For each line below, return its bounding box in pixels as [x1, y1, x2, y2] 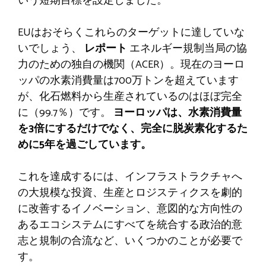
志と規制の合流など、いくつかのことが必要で [18, 232, 242, 250]
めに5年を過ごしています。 [18, 135, 151, 154]
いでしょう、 [18, 39, 84, 58]
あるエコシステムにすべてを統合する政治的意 [18, 216, 242, 234]
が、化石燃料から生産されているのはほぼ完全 [18, 87, 242, 106]
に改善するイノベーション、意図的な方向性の [18, 199, 242, 218]
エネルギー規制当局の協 [127, 39, 247, 58]
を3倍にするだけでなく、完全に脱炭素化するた [18, 119, 248, 138]
